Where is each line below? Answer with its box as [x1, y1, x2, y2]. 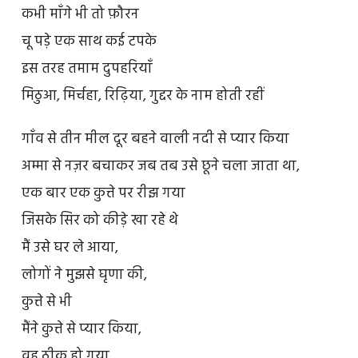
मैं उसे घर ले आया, [21, 236, 118, 260]
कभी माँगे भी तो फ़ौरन [21, 2, 139, 26]
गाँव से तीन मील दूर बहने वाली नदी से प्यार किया [21, 127, 289, 151]
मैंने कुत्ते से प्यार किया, [21, 317, 141, 341]
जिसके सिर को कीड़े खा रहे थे [21, 209, 178, 233]
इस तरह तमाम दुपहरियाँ [21, 57, 153, 81]
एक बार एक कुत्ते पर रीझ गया [21, 181, 185, 205]
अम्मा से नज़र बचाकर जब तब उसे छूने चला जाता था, [21, 154, 300, 178]
